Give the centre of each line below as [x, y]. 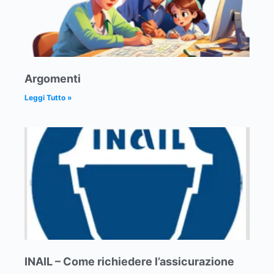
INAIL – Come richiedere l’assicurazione [129, 261]
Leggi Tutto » [48, 98]
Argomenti [53, 79]
